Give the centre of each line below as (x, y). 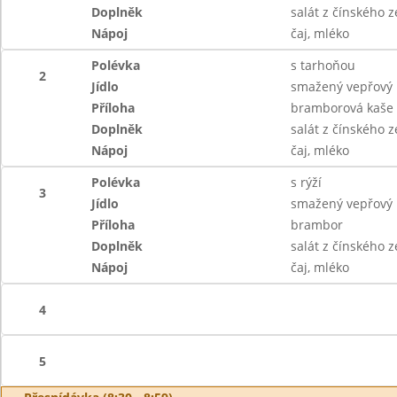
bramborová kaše (342, 108)
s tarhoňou (323, 65)
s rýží (306, 182)
